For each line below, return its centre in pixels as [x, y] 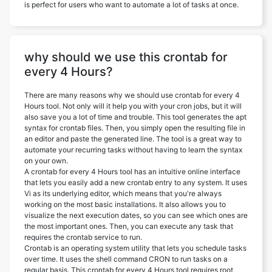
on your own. [46, 160]
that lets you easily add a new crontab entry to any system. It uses [136, 182]
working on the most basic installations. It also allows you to [125, 204]
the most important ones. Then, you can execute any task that [129, 226]
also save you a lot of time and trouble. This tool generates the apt [135, 117]
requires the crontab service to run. [83, 237]
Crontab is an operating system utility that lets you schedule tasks [135, 248]
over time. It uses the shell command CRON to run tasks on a [126, 259]
